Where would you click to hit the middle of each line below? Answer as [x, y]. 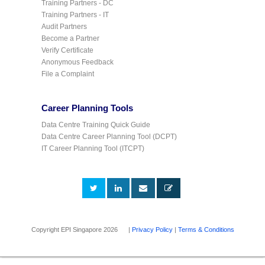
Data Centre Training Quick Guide [96, 125]
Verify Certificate [67, 50]
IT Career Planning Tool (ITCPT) [93, 148]
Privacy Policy [152, 229]
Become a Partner [70, 38]
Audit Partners [64, 26]
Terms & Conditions [206, 229]
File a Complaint [68, 74]
